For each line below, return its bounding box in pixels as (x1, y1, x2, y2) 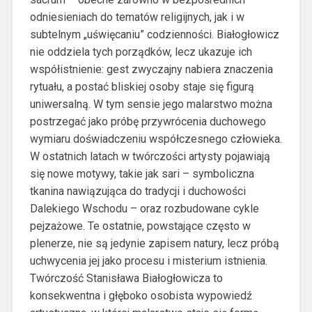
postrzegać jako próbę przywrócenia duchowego (29, 114, 266, 128)
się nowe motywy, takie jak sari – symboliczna (29, 166, 254, 180)
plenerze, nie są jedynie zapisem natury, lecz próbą (29, 236, 279, 250)
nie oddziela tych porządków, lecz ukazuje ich (29, 45, 252, 58)
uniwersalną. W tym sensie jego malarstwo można (29, 97, 272, 111)
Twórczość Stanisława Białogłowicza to (29, 271, 223, 285)
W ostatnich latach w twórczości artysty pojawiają (29, 149, 270, 163)
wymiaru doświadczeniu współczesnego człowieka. (29, 132, 282, 146)
